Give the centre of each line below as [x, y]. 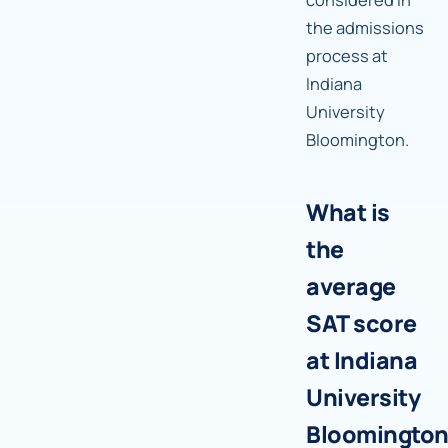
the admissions [365, 28]
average [351, 286]
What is [348, 212]
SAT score [361, 323]
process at [347, 56]
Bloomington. [357, 140]
